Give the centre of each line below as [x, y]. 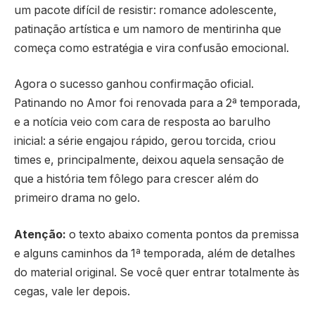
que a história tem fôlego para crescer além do [136, 179]
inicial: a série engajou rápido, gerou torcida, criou [145, 141]
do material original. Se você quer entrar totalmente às [157, 273]
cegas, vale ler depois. [72, 292]
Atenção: [40, 235]
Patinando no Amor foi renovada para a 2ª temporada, [157, 103]
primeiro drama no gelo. [77, 198]
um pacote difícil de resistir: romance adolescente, [146, 10]
